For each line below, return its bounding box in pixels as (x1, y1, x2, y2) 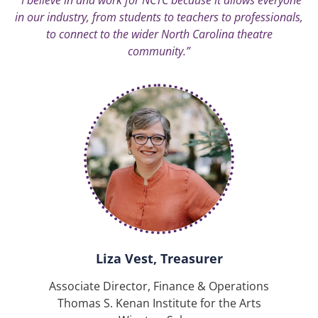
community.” (128, 43, 190, 59)
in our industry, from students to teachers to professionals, (15, 9, 303, 25)
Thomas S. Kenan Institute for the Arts (57, 295, 261, 312)
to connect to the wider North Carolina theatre (45, 26, 273, 42)
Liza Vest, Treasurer (95, 250, 223, 268)
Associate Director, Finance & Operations (49, 278, 269, 295)
